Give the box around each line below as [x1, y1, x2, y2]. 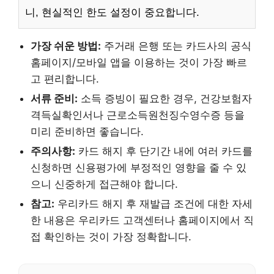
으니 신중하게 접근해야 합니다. [31, 178, 178, 191]
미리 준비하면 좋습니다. [31, 125, 144, 138]
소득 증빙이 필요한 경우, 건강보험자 [78, 92, 252, 105]
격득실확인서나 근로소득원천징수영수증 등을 [31, 109, 245, 122]
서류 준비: [31, 92, 78, 105]
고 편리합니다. [31, 73, 99, 86]
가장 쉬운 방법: [31, 40, 101, 53]
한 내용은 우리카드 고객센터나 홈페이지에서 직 [31, 214, 254, 227]
